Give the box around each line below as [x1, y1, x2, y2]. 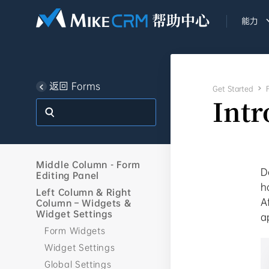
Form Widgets [44, 225, 106, 236]
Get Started [213, 84, 253, 94]
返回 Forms [49, 80, 100, 92]
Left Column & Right [36, 187, 131, 198]
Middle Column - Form [36, 159, 141, 170]
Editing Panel [36, 170, 100, 181]
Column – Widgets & [36, 198, 131, 208]
